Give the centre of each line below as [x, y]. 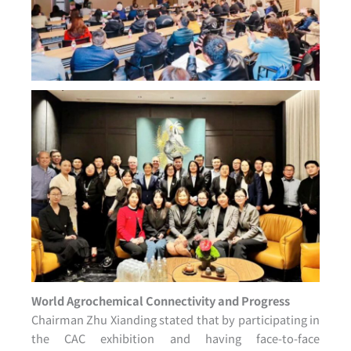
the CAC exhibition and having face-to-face [175, 338]
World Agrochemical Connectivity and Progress [161, 300]
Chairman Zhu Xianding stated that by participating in [175, 319]
